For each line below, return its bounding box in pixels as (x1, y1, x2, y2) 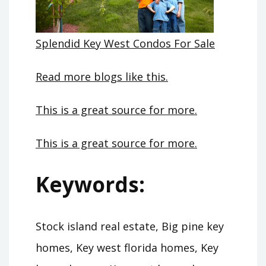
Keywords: (36, 170, 145, 199)
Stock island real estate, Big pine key (36, 218, 224, 233)
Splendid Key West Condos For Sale (36, 36, 215, 51)
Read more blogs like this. (36, 69, 168, 84)
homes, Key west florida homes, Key (36, 240, 218, 255)
